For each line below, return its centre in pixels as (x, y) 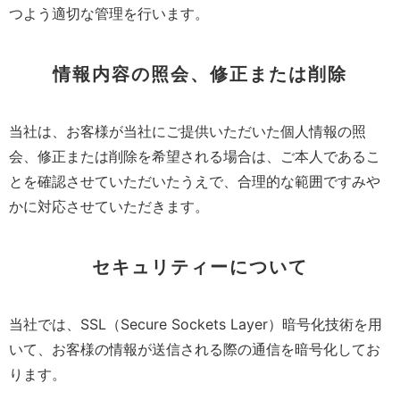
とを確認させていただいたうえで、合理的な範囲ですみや (195, 182)
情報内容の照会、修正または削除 (200, 75)
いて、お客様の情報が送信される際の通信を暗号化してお (195, 350)
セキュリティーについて (200, 267)
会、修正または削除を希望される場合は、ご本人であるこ (195, 157)
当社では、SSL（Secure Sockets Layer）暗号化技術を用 (196, 325)
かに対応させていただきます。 (109, 207)
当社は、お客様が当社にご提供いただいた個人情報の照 (187, 132)
